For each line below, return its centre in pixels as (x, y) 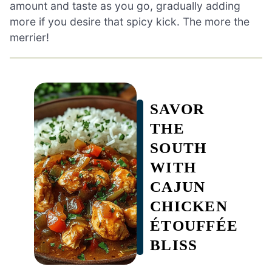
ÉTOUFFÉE (194, 225)
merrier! (29, 37)
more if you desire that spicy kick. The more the (130, 21)
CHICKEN (189, 206)
